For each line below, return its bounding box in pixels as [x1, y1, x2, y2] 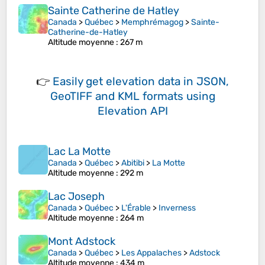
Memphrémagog [121, 17, 183, 28]
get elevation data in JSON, [86, 75, 229, 89]
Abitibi [121, 158, 144, 169]
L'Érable [121, 203, 151, 214]
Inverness [159, 203, 196, 214]
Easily [53, 75, 86, 89]
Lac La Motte [48, 145, 111, 159]
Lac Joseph [48, 190, 105, 203]
